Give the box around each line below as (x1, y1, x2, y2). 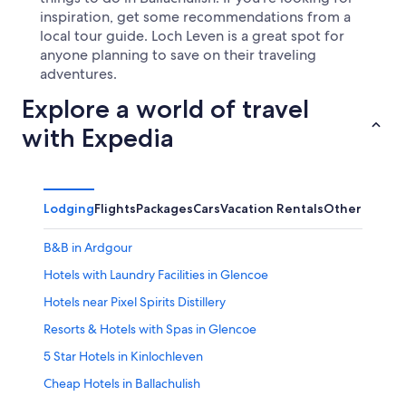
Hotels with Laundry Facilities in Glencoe (43, 266, 268, 284)
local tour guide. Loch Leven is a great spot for (40, 26, 344, 46)
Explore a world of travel (22, 93, 309, 125)
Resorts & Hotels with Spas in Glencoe (43, 321, 256, 338)
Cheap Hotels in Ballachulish (43, 375, 200, 392)
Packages (136, 200, 193, 217)
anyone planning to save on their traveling (40, 45, 316, 65)
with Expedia (22, 122, 174, 154)
